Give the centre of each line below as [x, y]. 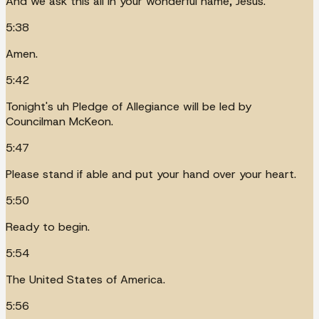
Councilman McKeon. [59, 121]
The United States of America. [85, 279]
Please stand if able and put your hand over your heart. [151, 174]
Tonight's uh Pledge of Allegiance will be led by [129, 106]
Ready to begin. [48, 226]
